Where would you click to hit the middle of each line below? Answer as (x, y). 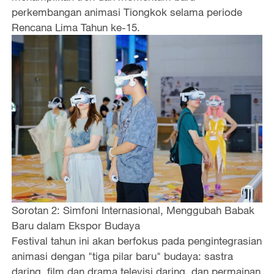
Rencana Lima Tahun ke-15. (77, 28)
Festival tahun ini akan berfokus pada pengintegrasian (136, 240)
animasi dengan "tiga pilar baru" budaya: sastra (122, 256)
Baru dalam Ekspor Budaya (76, 225)
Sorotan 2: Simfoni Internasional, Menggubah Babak (133, 210)
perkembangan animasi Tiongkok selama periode (127, 12)
